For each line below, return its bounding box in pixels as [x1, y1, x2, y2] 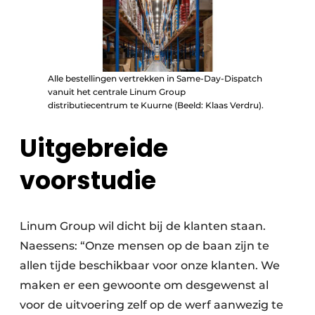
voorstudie [20, 163, 156, 198]
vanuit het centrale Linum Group [48, 86, 186, 97]
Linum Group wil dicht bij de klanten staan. [20, 219, 266, 233]
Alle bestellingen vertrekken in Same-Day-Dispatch [48, 73, 262, 84]
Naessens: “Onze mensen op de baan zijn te [20, 239, 269, 253]
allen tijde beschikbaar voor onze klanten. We [20, 259, 280, 273]
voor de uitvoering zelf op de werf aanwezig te [20, 298, 283, 312]
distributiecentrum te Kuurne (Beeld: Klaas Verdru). [48, 100, 264, 110]
